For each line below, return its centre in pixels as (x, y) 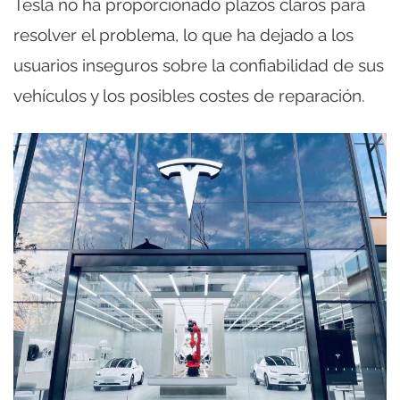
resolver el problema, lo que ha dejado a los (183, 35)
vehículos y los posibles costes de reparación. (189, 96)
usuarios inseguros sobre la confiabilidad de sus (199, 66)
